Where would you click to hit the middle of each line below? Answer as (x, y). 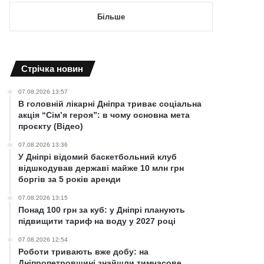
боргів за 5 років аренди (70, 179)
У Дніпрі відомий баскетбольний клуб (98, 156)
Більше (111, 16)
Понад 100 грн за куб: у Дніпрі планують (102, 209)
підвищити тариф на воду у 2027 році (97, 221)
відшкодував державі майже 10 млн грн (101, 168)
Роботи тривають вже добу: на (84, 251)
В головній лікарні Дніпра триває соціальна (110, 103)
